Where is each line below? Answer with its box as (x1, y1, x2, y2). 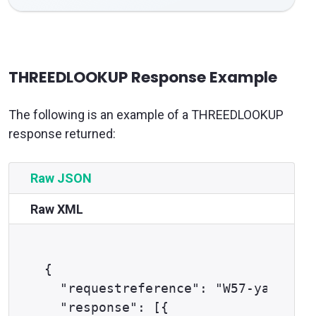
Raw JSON (30, 171, 92, 186)
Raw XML (30, 202, 83, 217)
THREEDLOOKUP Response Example (8, 66, 277, 89)
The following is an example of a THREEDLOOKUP (8, 107, 284, 123)
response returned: (8, 126, 116, 142)
